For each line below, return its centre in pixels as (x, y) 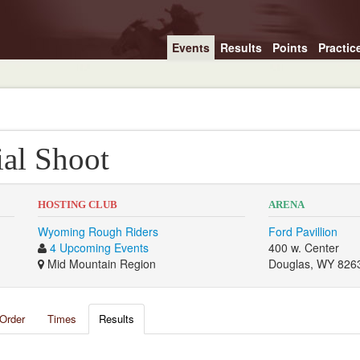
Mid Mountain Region (100, 264)
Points (290, 47)
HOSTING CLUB (77, 205)
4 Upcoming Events (99, 247)
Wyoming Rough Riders (98, 231)
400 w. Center (304, 247)
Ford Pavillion (303, 231)
